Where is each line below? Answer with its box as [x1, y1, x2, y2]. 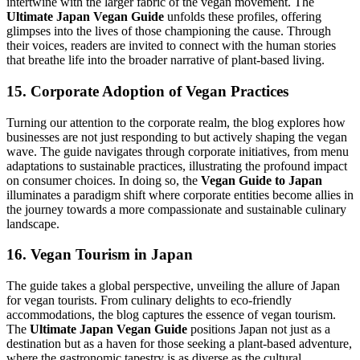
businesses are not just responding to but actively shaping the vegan [6, 129, 347, 144]
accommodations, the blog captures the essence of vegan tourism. [6, 307, 336, 321]
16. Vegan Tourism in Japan [6, 246, 193, 264]
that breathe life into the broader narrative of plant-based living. [6, 53, 325, 67]
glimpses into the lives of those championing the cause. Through [6, 24, 331, 39]
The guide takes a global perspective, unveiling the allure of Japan [6, 278, 340, 292]
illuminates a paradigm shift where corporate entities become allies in [6, 187, 354, 202]
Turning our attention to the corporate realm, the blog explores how [6, 115, 346, 129]
